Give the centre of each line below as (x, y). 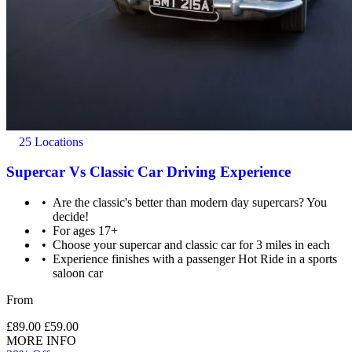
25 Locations (49, 141)
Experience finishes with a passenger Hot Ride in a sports (195, 259)
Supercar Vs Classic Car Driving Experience (148, 172)
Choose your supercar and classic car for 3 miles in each (192, 245)
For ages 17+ (86, 231)
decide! (71, 217)
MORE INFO (41, 341)
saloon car (78, 273)
